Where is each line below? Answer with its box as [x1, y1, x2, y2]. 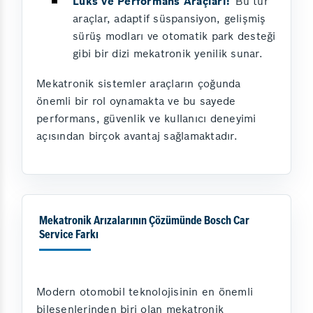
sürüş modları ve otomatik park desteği [73, 29, 276, 43]
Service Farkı [39, 230, 99, 242]
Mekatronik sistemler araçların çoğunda [36, 77, 241, 91]
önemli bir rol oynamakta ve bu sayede [36, 94, 236, 108]
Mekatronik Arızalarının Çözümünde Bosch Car [39, 216, 249, 228]
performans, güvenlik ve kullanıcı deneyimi [36, 112, 256, 126]
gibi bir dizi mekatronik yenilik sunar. [73, 47, 263, 61]
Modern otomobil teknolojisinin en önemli [36, 285, 253, 299]
